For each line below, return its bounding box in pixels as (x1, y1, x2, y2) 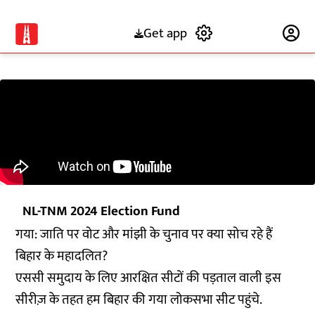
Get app (143, 22, 187, 44)
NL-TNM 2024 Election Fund (22, 200, 181, 222)
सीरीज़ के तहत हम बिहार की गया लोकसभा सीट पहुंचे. (15, 289, 263, 311)
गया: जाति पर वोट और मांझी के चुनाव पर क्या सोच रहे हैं (15, 224, 273, 245)
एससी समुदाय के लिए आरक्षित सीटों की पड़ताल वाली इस (15, 267, 282, 289)
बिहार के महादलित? (15, 245, 108, 267)
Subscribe (220, 22, 276, 44)
